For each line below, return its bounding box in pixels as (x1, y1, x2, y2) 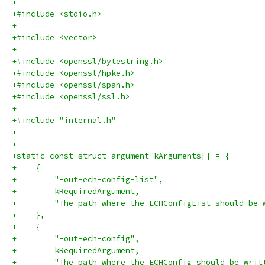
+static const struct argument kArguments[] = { (12, 151, 230, 161)
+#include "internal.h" (12, 115, 116, 125)
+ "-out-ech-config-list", (12, 174, 163, 185)
